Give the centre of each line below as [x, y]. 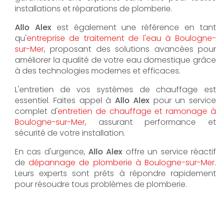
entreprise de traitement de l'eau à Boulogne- [121, 38]
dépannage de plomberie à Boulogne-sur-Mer [122, 162]
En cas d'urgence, [52, 151]
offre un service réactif [169, 151]
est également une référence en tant [133, 27]
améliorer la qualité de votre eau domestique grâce [115, 60]
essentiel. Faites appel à [65, 100]
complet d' [36, 111]
